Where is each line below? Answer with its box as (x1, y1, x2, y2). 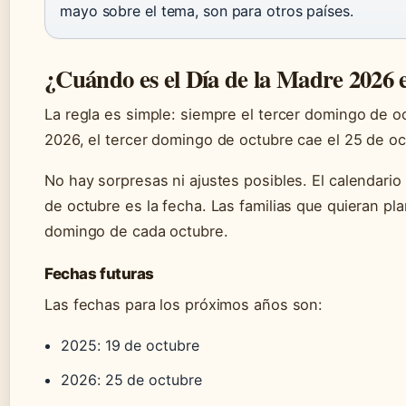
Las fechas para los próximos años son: (44, 295, 324, 314)
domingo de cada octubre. (44, 222, 228, 241)
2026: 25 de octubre (61, 371, 202, 390)
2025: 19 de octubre (61, 336, 199, 355)
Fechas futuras (44, 265, 155, 284)
